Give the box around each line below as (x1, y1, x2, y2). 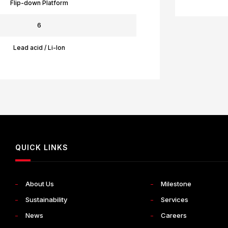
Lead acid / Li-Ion (13, 44, 65, 51)
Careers (160, 211, 187, 219)
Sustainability (25, 195, 67, 204)
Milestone (160, 180, 191, 188)
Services (160, 195, 188, 204)
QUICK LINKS (15, 143, 68, 152)
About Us (25, 180, 54, 188)
